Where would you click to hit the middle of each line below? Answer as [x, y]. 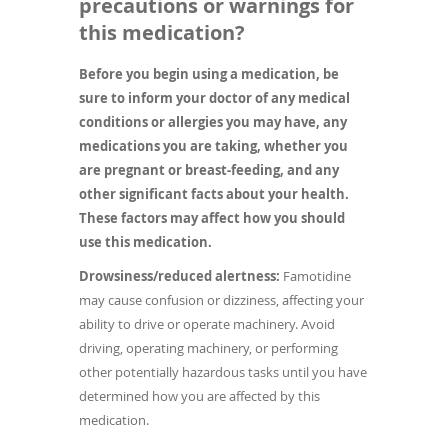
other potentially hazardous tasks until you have [223, 371]
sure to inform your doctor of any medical [214, 97]
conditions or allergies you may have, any [213, 121]
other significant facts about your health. [214, 193]
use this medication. [145, 241]
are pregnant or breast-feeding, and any [209, 169]
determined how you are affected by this [199, 395]
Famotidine [315, 275]
